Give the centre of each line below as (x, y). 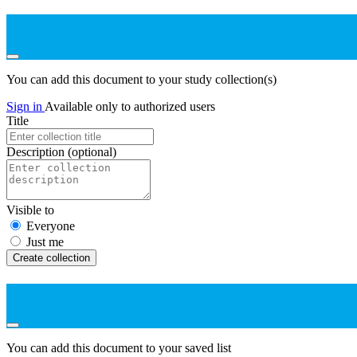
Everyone (51, 226)
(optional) (92, 151)
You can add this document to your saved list (119, 347)
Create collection (51, 257)
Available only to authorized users (130, 106)
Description (37, 151)
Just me (45, 241)
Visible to (30, 210)
